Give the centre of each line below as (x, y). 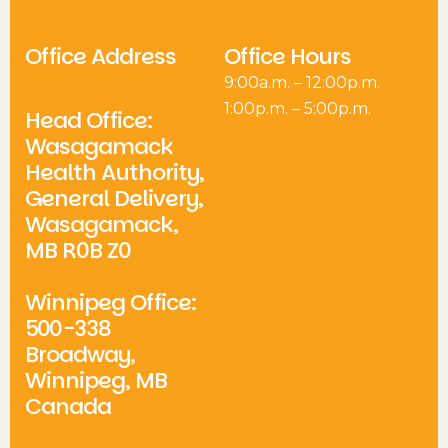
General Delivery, (114, 199)
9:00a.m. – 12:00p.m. (302, 82)
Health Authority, (114, 173)
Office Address (100, 56)
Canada (68, 407)
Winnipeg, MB (96, 381)
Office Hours (287, 56)
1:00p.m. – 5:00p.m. (297, 108)
